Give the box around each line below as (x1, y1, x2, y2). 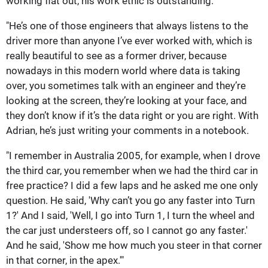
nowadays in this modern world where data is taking (6, 64, 240, 77)
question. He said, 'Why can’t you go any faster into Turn (6, 194, 255, 206)
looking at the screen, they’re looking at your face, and (6, 94, 247, 106)
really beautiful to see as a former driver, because (6, 49, 227, 62)
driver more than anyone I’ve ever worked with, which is (6, 34, 252, 47)
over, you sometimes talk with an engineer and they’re (6, 79, 246, 92)
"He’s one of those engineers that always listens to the (6, 19, 248, 32)
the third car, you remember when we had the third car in (6, 164, 258, 176)
